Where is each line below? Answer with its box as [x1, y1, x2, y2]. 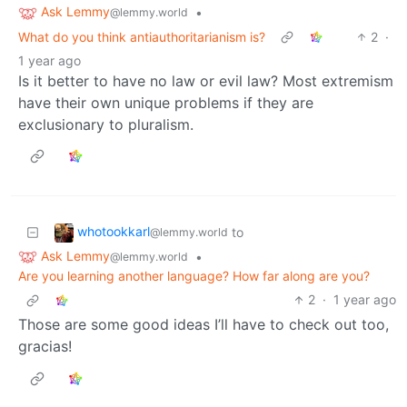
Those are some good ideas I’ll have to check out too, [18, 315, 389, 334]
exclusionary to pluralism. [18, 114, 194, 134]
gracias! [18, 337, 72, 356]
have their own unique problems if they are [18, 93, 313, 112]
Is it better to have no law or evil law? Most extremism [18, 71, 393, 90]
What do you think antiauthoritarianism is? [18, 28, 265, 45]
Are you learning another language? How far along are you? [18, 268, 370, 284]
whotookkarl [77, 223, 150, 239]
